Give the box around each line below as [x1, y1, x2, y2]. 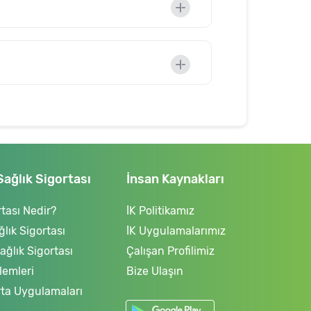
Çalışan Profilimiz [126, 244, 215, 258]
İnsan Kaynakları [126, 171, 224, 187]
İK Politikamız [126, 204, 194, 217]
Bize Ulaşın [126, 264, 183, 278]
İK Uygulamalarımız [126, 224, 226, 237]
